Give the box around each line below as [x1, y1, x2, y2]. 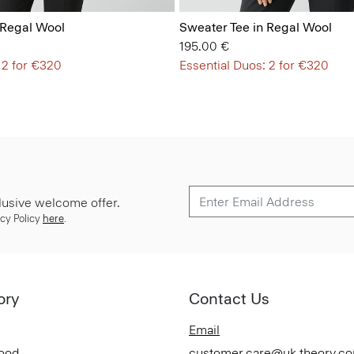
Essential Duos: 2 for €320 [179, 58, 329, 73]
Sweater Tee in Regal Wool [179, 20, 332, 35]
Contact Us [189, 289, 269, 308]
